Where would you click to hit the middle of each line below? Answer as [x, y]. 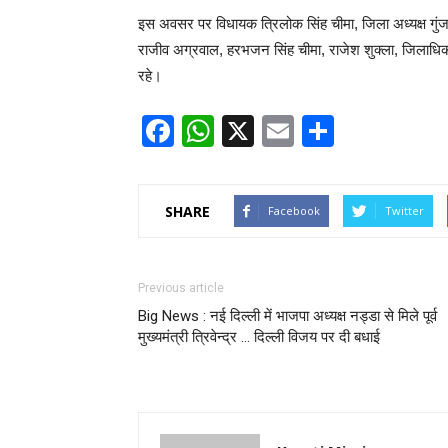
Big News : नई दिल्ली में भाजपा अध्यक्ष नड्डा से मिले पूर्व [287, 316]
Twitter [404, 210]
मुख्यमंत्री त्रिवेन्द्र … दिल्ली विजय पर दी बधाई [259, 337]
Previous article [181, 288]
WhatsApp [288, 131]
